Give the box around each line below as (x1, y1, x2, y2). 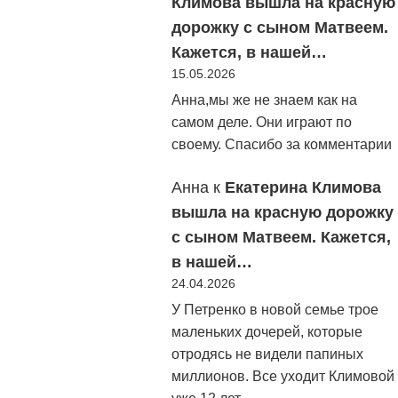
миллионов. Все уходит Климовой (171, 368, 394, 384)
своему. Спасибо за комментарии (171, 137, 392, 153)
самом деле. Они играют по (171, 115, 352, 131)
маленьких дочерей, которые (171, 323, 362, 339)
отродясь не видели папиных (171, 346, 363, 362)
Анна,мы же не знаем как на (171, 92, 357, 108)
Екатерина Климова (225, 179, 381, 197)
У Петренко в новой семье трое (171, 301, 378, 317)
